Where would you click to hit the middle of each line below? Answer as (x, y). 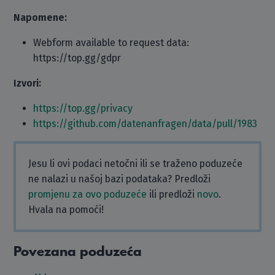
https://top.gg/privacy (83, 108)
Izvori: (28, 83)
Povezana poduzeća (78, 252)
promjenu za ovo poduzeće (88, 194)
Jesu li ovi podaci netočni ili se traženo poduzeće (136, 164)
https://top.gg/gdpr (77, 58)
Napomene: (41, 17)
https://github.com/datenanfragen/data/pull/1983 (145, 124)
